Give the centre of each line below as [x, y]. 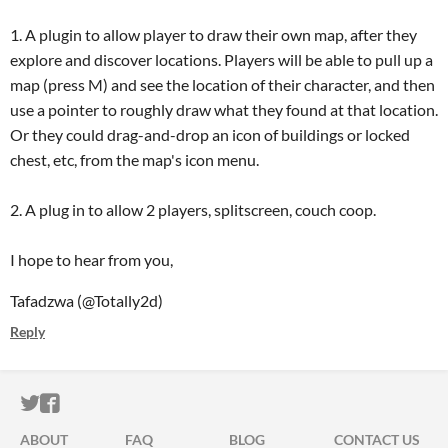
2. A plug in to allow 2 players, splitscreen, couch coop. [193, 209]
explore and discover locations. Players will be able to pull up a [221, 59]
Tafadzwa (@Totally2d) [86, 300]
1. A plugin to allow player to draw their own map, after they [213, 34]
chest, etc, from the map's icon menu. [136, 159]
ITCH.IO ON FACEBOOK [168, 403]
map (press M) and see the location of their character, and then [222, 84]
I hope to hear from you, [91, 259]
